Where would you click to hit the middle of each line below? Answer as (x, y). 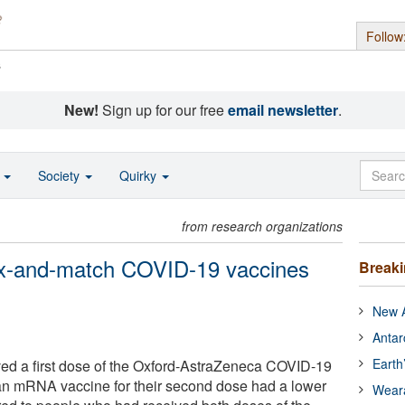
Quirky (140, 175)
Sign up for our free (163, 110)
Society (61, 175)
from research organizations (263, 226)
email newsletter (283, 110)
